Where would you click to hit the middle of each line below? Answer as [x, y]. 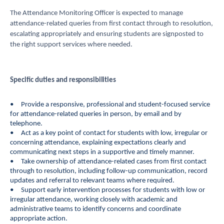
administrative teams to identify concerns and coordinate [95, 209]
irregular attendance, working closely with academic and [94, 200]
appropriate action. [39, 219]
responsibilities [92, 80]
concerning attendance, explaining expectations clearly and [98, 143]
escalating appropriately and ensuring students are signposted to [107, 34]
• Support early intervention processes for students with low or [107, 190]
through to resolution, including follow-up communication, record [109, 171]
